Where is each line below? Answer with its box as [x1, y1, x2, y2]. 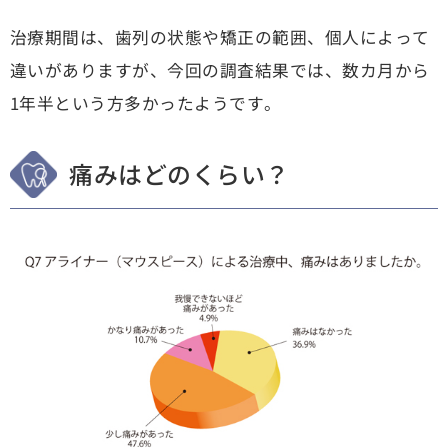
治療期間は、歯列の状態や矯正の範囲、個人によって [9, 25, 430, 50]
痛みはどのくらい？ [69, 155, 290, 191]
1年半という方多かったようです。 [9, 91, 282, 116]
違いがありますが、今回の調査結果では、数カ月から [9, 58, 430, 83]
